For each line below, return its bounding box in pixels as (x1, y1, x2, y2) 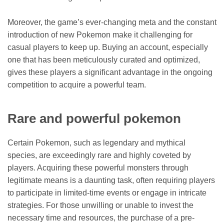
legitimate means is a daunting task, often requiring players (7, 175, 215, 184)
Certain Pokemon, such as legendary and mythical (7, 138, 185, 147)
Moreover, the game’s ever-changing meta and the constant (7, 18, 216, 27)
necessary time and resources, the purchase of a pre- (7, 213, 194, 222)
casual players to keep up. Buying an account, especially (7, 43, 208, 52)
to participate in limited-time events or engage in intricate (7, 188, 206, 197)
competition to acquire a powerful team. (7, 80, 146, 89)
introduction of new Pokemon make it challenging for (7, 30, 192, 39)
